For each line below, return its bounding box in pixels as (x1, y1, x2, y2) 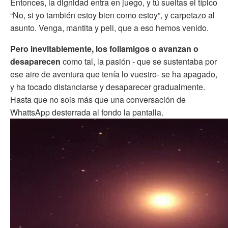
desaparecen (10, 55, 61, 67)
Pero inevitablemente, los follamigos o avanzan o (10, 42, 198, 54)
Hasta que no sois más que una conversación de (10, 93, 186, 105)
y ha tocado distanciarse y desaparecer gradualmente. (10, 80, 205, 93)
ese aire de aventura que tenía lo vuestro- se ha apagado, (10, 68, 217, 80)
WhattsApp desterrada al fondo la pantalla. (10, 106, 163, 118)
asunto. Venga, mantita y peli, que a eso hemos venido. (10, 21, 209, 34)
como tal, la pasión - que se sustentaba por (61, 55, 217, 67)
